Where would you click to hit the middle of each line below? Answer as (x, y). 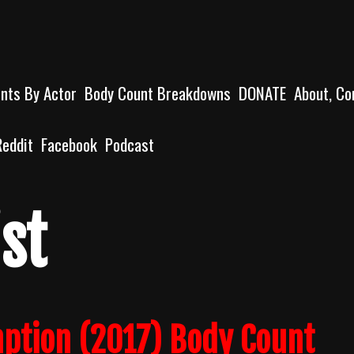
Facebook (69, 144)
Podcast (130, 144)
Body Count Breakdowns (158, 93)
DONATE (262, 93)
